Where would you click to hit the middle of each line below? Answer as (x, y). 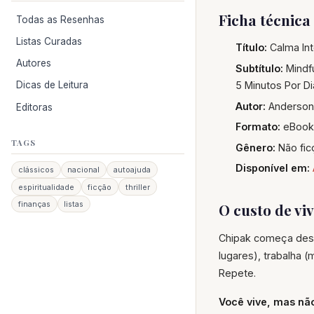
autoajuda (132, 170)
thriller (137, 187)
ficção (100, 187)
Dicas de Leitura (53, 85)
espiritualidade (46, 187)
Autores (34, 63)
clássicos (36, 170)
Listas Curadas (49, 42)
